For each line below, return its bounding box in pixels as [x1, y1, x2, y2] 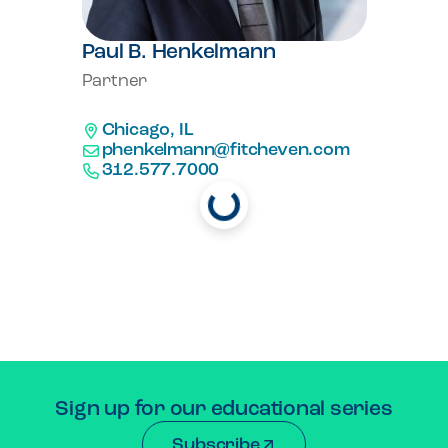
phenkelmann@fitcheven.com [101, 141, 350, 160]
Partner [81, 73, 148, 90]
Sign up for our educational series [55, 399, 393, 420]
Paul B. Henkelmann [81, 42, 276, 63]
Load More [69, 195, 161, 214]
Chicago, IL [101, 121, 194, 140]
